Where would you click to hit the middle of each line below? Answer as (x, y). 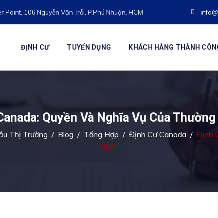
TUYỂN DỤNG (89, 47)
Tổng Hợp (101, 134)
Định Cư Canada (158, 134)
